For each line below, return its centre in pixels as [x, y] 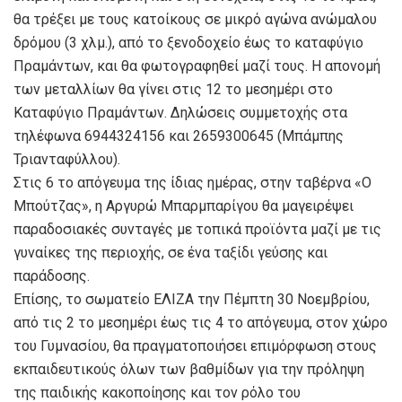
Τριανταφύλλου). [67, 159]
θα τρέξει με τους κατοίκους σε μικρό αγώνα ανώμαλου [195, 19]
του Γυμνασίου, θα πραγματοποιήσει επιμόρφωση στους [195, 345]
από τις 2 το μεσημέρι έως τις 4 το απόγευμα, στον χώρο [201, 322]
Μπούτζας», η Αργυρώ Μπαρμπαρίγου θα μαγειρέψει [184, 205]
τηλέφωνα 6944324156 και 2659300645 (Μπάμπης [179, 135]
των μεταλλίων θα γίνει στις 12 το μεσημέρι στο [173, 89]
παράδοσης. [52, 275]
